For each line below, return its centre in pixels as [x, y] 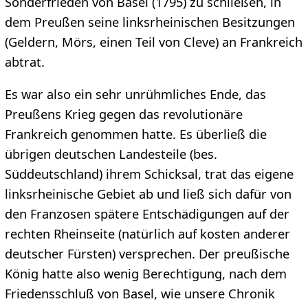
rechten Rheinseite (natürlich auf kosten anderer [147, 234]
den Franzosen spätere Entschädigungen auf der [147, 214]
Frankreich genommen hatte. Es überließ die [135, 134]
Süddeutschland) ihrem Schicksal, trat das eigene [149, 174]
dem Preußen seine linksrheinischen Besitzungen [150, 22]
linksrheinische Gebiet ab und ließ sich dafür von [148, 194]
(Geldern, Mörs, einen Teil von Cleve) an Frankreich [153, 42]
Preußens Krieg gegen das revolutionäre [123, 114]
